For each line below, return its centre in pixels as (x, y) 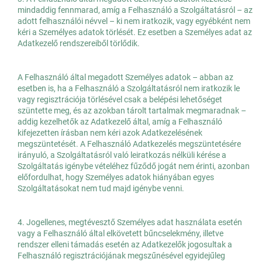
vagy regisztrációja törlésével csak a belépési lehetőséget (120, 100)
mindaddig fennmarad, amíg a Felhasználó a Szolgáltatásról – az (135, 10)
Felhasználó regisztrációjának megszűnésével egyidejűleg (121, 256)
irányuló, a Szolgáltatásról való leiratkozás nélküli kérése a (122, 155)
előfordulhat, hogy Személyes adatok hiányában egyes (116, 177)
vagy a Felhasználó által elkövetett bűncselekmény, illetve (120, 234)
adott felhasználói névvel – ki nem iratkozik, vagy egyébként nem (134, 21)
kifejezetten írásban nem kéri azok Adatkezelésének (110, 133)
